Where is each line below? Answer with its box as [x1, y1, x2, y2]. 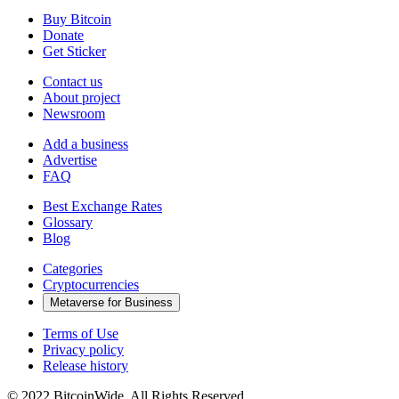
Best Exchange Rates [43, 198, 162, 214]
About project [43, 89, 120, 105]
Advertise [43, 151, 97, 167]
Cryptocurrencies [43, 276, 139, 292]
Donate [43, 27, 84, 43]
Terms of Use [43, 325, 118, 341]
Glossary [43, 214, 93, 230]
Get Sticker [43, 43, 106, 59]
